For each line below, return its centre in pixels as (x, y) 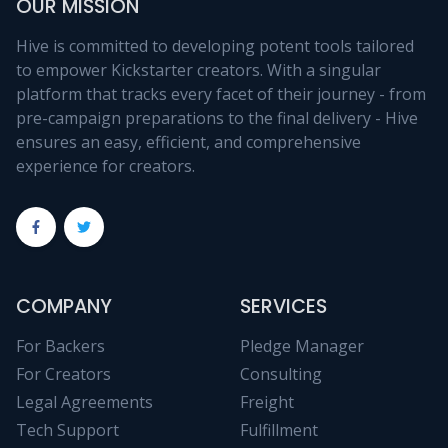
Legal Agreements (84, 401)
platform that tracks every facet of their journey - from (221, 93)
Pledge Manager (302, 345)
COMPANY (64, 306)
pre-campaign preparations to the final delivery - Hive (217, 117)
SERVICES (283, 306)
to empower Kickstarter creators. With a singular (198, 69)
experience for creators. (105, 165)
